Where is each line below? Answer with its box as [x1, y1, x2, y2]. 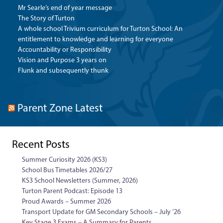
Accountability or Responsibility [18, 46, 111, 54]
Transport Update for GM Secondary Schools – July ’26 [22, 208, 181, 216]
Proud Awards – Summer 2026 [22, 198, 111, 206]
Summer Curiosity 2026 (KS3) [22, 156, 107, 164]
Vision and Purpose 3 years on [18, 56, 107, 64]
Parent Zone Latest [17, 103, 103, 114]
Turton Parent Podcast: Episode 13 [22, 187, 122, 195]
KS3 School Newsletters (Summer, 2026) [22, 177, 138, 185]
